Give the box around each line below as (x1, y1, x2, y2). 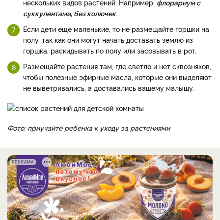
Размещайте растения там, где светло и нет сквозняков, (23, 61, 211, 71)
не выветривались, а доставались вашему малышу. (23, 82, 194, 92)
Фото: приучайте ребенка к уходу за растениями (7, 122, 170, 132)
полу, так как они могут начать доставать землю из (23, 34, 193, 44)
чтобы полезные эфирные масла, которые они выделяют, (23, 72, 213, 82)
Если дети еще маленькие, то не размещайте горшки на (23, 24, 209, 33)
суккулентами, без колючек (23, 8, 116, 18)
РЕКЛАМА (12, 159, 34, 165)
